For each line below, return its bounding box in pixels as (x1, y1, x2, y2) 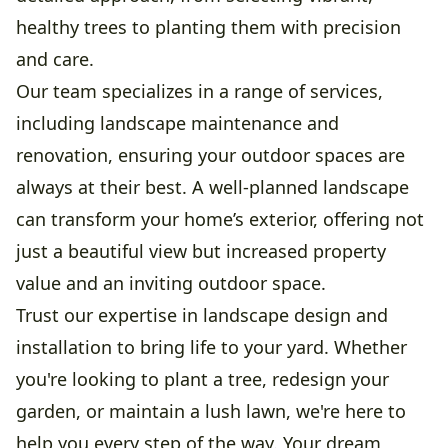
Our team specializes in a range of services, (16, 78, 383, 103)
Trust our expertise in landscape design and (16, 302, 388, 327)
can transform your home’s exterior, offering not (16, 206, 424, 231)
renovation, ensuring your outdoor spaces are (16, 142, 405, 167)
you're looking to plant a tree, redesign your (16, 366, 389, 391)
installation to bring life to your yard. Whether (16, 334, 407, 359)
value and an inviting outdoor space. (16, 270, 326, 295)
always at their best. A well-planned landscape (16, 174, 409, 199)
